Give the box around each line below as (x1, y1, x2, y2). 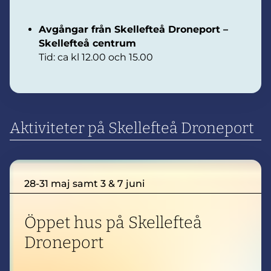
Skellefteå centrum (39, 37, 136, 49)
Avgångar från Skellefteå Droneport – (39, 23, 228, 35)
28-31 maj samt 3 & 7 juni (24, 177, 145, 189)
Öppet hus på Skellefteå (24, 212, 202, 232)
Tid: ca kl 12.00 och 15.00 (39, 51, 153, 63)
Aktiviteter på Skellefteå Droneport (10, 119, 254, 137)
